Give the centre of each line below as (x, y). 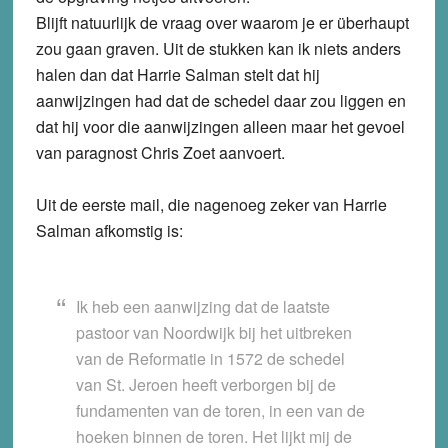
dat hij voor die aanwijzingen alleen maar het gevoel (220, 127)
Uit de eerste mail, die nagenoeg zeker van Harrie (211, 205)
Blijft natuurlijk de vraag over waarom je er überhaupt (222, 23)
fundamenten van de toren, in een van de (220, 411)
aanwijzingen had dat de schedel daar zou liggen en (220, 101)
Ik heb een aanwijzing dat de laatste (202, 307)
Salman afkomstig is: (109, 231)
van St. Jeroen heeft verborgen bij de (205, 385)
